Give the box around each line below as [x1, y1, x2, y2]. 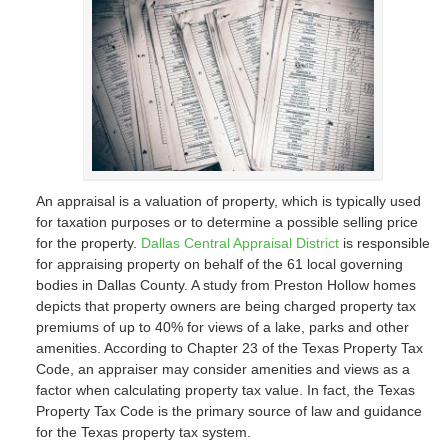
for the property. [35, 235, 141, 251]
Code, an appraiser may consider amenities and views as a [35, 361, 410, 377]
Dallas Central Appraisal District [140, 235, 339, 251]
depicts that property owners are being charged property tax [35, 298, 416, 314]
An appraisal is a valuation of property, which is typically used [35, 193, 421, 209]
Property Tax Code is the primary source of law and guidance [35, 403, 422, 419]
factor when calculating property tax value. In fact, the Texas [35, 382, 415, 398]
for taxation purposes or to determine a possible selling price [35, 214, 418, 230]
